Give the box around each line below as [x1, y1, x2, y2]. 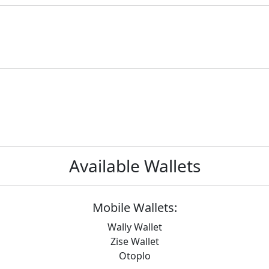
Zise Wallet [110, 235, 159, 248]
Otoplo [118, 249, 151, 262]
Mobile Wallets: [92, 199, 177, 216]
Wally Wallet [107, 220, 162, 234]
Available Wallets [68, 154, 201, 177]
